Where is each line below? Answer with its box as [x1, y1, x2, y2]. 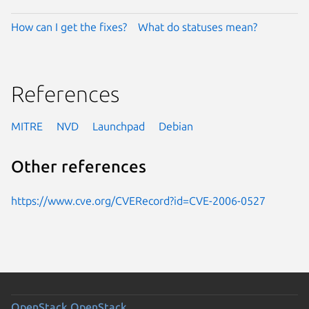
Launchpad [92, 119, 145, 132]
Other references [11, 157, 146, 177]
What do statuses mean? [138, 20, 257, 33]
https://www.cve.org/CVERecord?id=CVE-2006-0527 [11, 194, 266, 207]
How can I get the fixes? [11, 20, 127, 33]
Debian [159, 119, 193, 132]
